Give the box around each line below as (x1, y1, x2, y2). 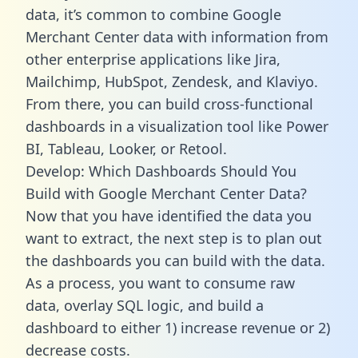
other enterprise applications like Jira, (26, 49, 280, 69)
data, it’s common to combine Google (26, 4, 281, 24)
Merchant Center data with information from (26, 26, 328, 46)
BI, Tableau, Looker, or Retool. (26, 138, 227, 158)
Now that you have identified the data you (26, 205, 312, 225)
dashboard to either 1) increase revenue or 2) (26, 317, 330, 337)
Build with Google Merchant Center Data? (26, 183, 307, 203)
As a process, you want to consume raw (26, 272, 295, 292)
